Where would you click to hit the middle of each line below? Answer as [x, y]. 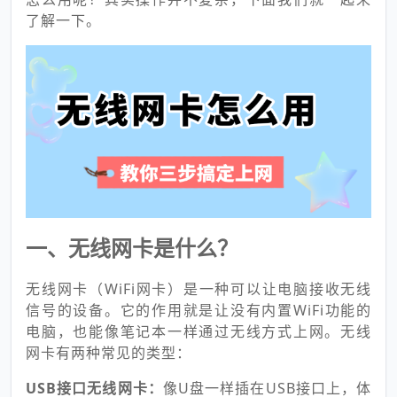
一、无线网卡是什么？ [132, 248]
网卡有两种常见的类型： [109, 353]
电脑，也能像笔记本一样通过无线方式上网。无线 [198, 331]
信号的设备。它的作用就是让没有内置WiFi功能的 [198, 310]
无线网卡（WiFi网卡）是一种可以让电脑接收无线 [198, 289]
